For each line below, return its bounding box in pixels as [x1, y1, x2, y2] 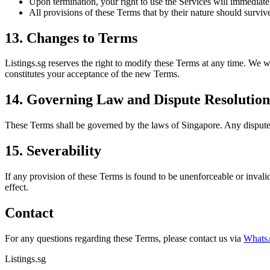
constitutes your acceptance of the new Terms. [5, 69, 180, 80]
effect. [5, 182, 28, 193]
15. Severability [5, 143, 101, 159]
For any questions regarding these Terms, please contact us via [5, 233, 241, 243]
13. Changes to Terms [5, 30, 137, 46]
